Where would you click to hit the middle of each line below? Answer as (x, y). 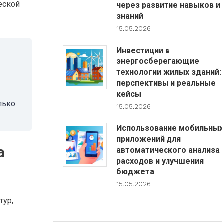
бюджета (135, 172)
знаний (130, 16)
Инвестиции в (143, 50)
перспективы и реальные (166, 83)
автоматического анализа (168, 150)
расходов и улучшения (160, 161)
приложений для (148, 139)
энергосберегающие (158, 61)
